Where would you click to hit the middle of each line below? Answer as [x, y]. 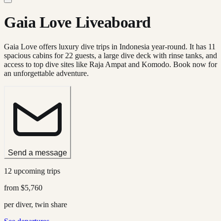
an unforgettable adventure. [46, 73]
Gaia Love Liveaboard [78, 22]
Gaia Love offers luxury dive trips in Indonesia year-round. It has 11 [110, 46]
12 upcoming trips [32, 171]
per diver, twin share [36, 204]
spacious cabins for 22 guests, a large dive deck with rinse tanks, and [110, 55]
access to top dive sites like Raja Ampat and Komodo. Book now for [110, 64]
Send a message [37, 152]
